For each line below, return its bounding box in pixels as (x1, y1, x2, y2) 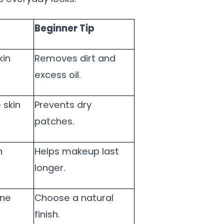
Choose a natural (34, 191, 113, 204)
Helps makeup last (34, 145, 119, 158)
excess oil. (34, 68, 81, 81)
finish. (34, 208, 60, 221)
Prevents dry (34, 98, 91, 111)
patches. (34, 115, 74, 128)
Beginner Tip (34, 22, 94, 35)
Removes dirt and (34, 52, 115, 65)
